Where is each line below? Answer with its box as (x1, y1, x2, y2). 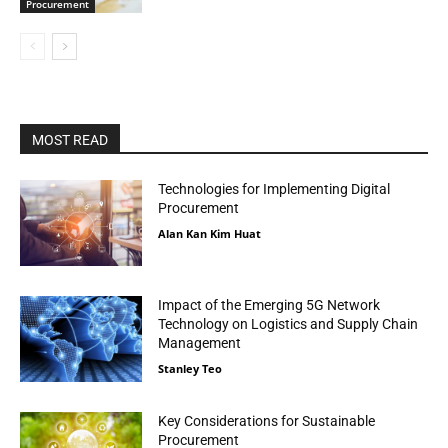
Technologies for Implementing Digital (158, 181, 391, 198)
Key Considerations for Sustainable (158, 412, 376, 429)
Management (158, 334, 242, 351)
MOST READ (32, 132, 108, 149)
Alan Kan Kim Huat (158, 226, 262, 242)
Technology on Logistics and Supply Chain (158, 315, 419, 332)
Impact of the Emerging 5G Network (158, 296, 381, 313)
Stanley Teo (158, 360, 223, 376)
